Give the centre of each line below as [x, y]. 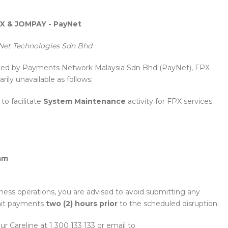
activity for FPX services [169, 101]
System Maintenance [84, 101]
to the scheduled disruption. [168, 204]
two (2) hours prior [82, 204]
